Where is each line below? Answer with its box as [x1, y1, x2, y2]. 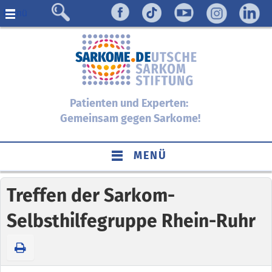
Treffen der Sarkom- [7, 184, 175, 206]
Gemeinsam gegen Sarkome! [59, 111, 200, 125]
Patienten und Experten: [69, 96, 191, 110]
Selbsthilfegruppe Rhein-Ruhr [7, 209, 256, 232]
